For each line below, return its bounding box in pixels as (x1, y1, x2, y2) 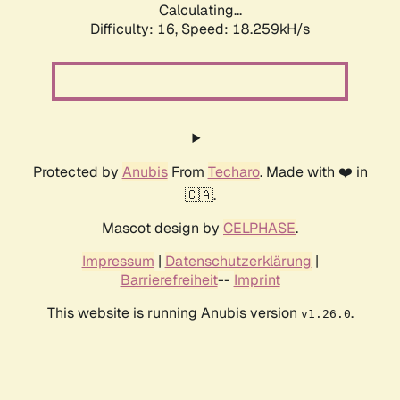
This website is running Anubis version (46, 304, 301, 323)
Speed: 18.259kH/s (181, 20, 310, 39)
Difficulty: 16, (90, 20, 181, 39)
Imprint (233, 271, 280, 290)
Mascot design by (102, 219, 223, 238)
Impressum (81, 252, 154, 271)
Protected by (32, 162, 122, 182)
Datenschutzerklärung (164, 252, 312, 271)
